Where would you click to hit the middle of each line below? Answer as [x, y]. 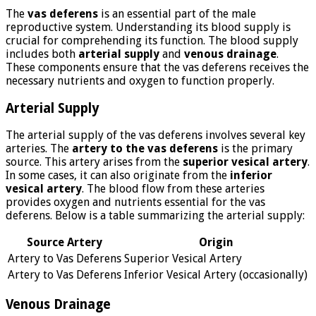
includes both [42, 54]
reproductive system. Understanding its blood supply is [148, 27]
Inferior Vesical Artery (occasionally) [216, 275]
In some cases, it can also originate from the [118, 176]
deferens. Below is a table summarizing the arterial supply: [155, 216]
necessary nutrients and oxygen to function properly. [140, 80]
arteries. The [39, 149]
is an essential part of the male [177, 13]
